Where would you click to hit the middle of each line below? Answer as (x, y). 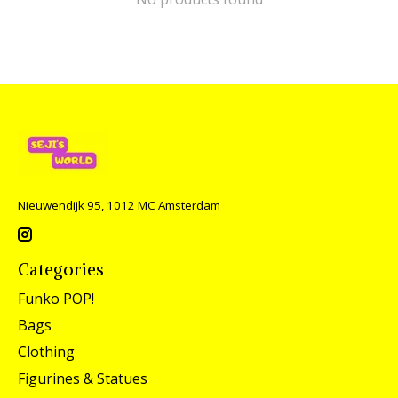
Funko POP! (56, 298)
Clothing (46, 351)
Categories (61, 270)
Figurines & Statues (83, 378)
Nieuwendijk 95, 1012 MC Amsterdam (119, 205)
